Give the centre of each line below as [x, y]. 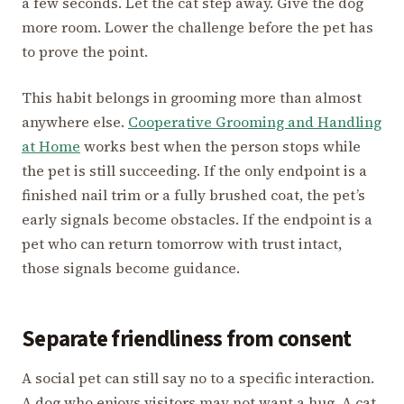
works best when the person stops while [220, 146]
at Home [51, 146]
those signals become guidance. [131, 267]
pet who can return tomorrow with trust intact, [182, 243]
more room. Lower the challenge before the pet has [197, 27]
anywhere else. [75, 121]
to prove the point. [85, 51]
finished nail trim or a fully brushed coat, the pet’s [193, 194]
